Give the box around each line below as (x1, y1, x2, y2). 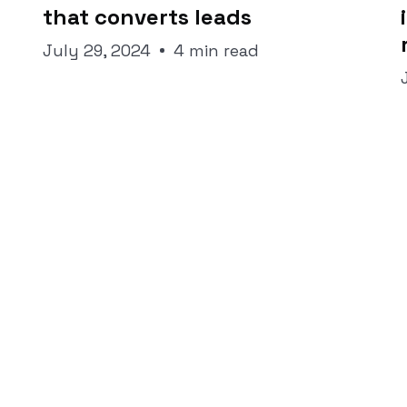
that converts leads (42, 3, 252, 31)
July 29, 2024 (42, 40, 151, 61)
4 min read (173, 40, 259, 61)
